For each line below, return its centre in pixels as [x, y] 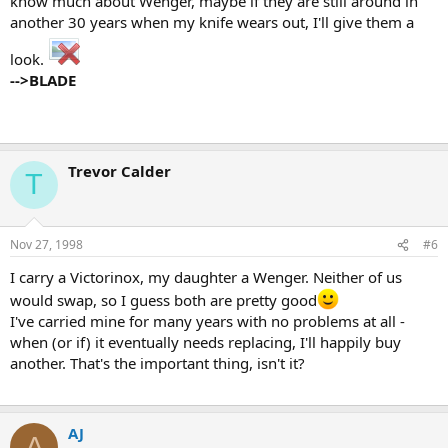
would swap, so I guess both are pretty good [163, 300]
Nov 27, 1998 [46, 244]
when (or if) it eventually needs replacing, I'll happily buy [205, 342]
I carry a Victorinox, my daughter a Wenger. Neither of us [206, 277]
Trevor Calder [119, 170]
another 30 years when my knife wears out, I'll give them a [212, 21]
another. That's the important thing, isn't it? [157, 363]
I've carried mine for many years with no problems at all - [207, 321]
